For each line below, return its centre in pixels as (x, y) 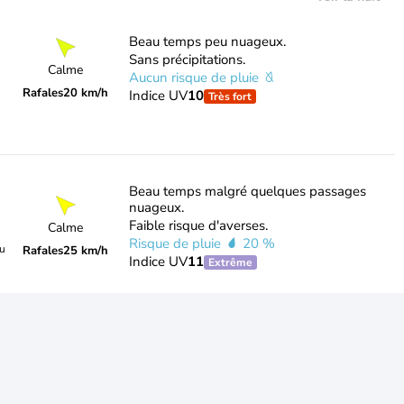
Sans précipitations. (187, 60)
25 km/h (86, 250)
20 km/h (86, 92)
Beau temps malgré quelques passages (247, 191)
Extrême (230, 262)
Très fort (230, 96)
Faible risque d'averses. (198, 225)
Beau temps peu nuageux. (207, 41)
